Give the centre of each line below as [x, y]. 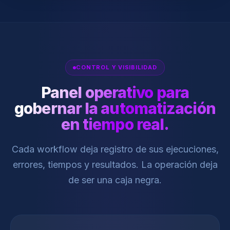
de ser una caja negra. [115, 180]
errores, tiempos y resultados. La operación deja [115, 165]
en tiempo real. [115, 124]
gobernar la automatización [115, 108]
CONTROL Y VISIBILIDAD [117, 67]
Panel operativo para [115, 92]
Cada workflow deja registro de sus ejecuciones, [115, 149]
